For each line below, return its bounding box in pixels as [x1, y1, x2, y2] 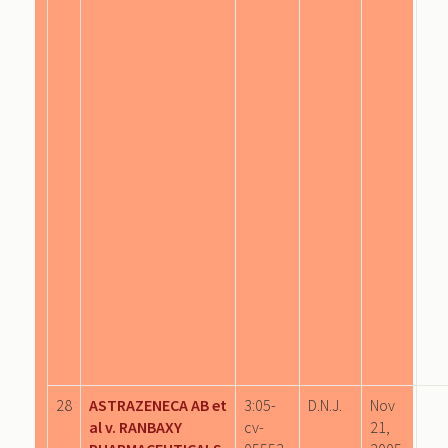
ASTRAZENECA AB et [89, 394, 227, 415]
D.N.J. [308, 394, 342, 415]
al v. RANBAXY [89, 416, 182, 437]
